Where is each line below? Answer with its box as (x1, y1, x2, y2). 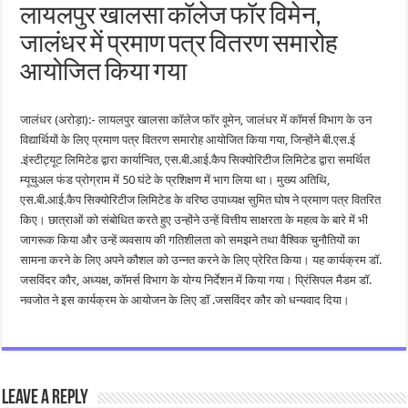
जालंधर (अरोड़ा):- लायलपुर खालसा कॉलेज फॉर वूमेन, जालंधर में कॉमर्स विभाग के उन (20, 112, 372, 127)
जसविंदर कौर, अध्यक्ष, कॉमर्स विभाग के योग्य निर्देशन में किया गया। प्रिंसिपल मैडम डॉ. (20, 272, 372, 287)
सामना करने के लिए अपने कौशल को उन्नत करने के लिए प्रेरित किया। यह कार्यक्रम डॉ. (20, 252, 382, 267)
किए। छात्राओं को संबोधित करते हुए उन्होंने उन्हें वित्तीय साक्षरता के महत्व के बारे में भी (20, 212, 369, 227)
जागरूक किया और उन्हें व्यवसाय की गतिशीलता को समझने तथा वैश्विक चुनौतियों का (20, 232, 361, 247)
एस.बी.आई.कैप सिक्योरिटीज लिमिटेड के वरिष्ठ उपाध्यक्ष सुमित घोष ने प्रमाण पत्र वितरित (20, 192, 382, 207)
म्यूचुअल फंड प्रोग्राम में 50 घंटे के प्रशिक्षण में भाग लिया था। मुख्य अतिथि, (20, 172, 331, 187)
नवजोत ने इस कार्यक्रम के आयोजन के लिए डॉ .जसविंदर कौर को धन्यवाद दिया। (20, 292, 351, 307)
